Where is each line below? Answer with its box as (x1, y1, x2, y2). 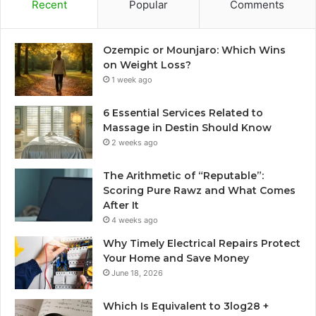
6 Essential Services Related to (103, 107, 263, 120)
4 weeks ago (111, 215, 158, 226)
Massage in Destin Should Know (103, 121, 272, 135)
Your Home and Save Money (103, 252, 249, 265)
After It (103, 199, 139, 212)
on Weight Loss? (103, 59, 191, 72)
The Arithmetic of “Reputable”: (103, 169, 264, 183)
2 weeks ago (111, 138, 158, 148)
